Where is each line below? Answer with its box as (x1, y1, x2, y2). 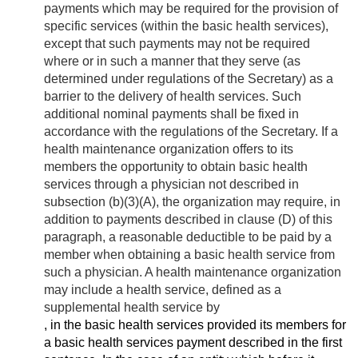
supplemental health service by (44, 300, 220, 315)
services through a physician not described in (44, 177, 299, 192)
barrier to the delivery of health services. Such (44, 89, 301, 104)
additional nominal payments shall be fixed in (44, 107, 299, 121)
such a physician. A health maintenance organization (44, 265, 341, 280)
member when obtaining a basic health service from (44, 248, 335, 262)
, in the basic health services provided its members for (44, 318, 346, 332)
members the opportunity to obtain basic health (44, 160, 308, 174)
